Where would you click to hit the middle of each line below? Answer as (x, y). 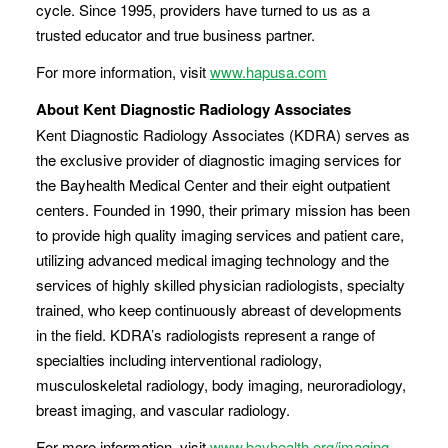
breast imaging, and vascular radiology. (163, 409)
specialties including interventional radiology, (179, 359)
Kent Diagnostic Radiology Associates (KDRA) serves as (223, 134)
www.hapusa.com (268, 71)
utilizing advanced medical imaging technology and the (212, 259)
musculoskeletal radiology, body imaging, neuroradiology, (221, 384)
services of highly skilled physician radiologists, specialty (220, 284)
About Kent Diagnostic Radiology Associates (193, 109)
